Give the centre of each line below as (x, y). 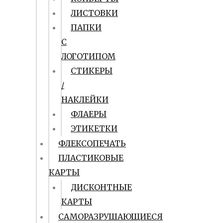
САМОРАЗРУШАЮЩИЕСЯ (111, 217)
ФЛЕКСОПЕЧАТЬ (92, 143)
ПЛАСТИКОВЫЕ (91, 158)
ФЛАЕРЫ (89, 114)
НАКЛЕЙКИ (85, 100)
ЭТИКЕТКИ (94, 128)
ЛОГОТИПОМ (88, 56)
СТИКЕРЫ (92, 71)
